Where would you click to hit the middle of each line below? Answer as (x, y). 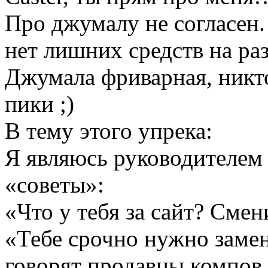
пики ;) (39, 104)
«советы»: (54, 185)
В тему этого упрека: (109, 131)
